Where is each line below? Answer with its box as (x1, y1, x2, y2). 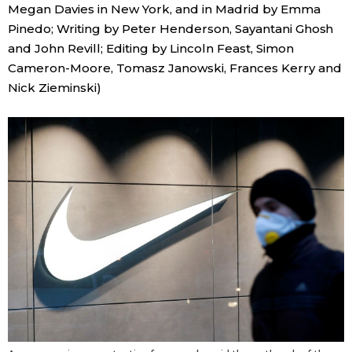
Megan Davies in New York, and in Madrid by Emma (8, 2, 321, 16)
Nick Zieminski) (8, 80, 101, 95)
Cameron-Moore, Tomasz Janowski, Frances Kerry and (8, 60, 342, 75)
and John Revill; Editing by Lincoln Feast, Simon (8, 41, 294, 56)
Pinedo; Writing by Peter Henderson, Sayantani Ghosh (8, 21, 334, 36)
